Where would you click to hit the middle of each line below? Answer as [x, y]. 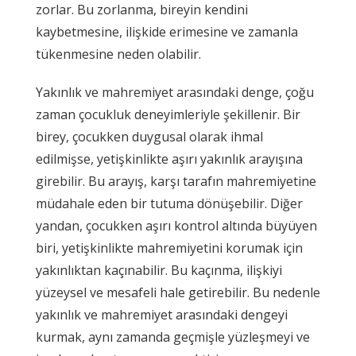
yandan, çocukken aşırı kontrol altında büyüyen [176, 225]
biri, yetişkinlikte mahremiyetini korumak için [169, 248]
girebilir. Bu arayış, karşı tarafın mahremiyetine [176, 181]
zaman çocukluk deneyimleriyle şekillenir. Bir [168, 114]
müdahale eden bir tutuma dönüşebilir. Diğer [169, 203]
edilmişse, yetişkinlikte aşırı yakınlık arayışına [169, 159]
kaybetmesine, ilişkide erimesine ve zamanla [167, 31]
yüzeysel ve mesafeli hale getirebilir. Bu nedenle [178, 292]
